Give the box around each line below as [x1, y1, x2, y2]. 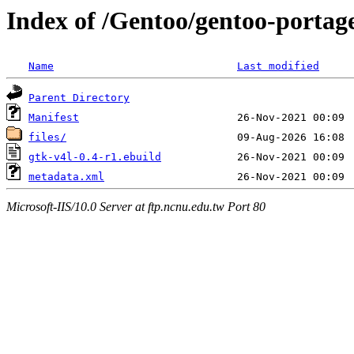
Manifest [28, 111, 79, 124]
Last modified [237, 60, 319, 73]
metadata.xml [28, 171, 104, 183]
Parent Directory [28, 92, 130, 104]
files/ [28, 131, 66, 144]
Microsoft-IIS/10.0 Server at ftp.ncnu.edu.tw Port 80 [6, 199, 265, 213]
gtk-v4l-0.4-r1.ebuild [28, 151, 161, 164]
